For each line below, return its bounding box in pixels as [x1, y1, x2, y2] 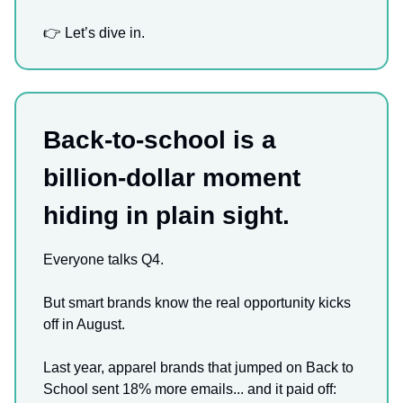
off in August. [43, 317, 125, 333]
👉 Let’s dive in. [43, 25, 145, 41]
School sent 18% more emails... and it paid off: [43, 381, 336, 398]
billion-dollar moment [43, 164, 300, 193]
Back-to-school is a [43, 126, 276, 155]
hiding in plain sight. [43, 201, 290, 230]
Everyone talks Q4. [43, 252, 164, 268]
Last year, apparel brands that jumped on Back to [43, 360, 354, 376]
